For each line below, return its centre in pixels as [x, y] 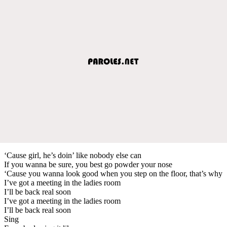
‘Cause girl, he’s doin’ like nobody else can [73, 155]
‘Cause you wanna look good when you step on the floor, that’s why [113, 173]
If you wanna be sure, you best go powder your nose [88, 164]
